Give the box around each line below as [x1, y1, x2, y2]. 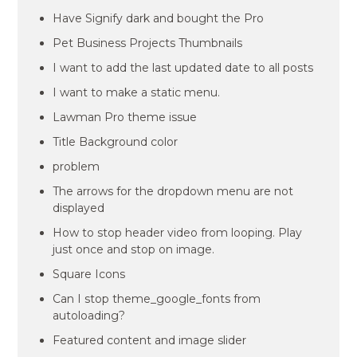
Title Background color [53, 135, 178, 150]
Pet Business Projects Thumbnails [53, 36, 243, 51]
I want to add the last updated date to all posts [53, 61, 314, 76]
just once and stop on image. [53, 242, 215, 257]
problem [53, 159, 100, 175]
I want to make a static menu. [53, 85, 221, 100]
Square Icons [53, 267, 126, 282]
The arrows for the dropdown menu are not [53, 184, 294, 199]
